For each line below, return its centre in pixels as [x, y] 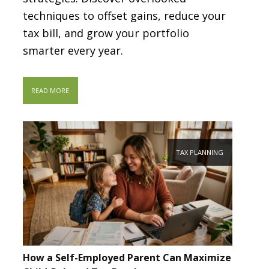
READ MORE [50, 90]
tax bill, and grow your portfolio [106, 33]
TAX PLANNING [200, 152]
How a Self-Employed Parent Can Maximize [127, 257]
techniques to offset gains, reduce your [124, 16]
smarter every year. [73, 51]
